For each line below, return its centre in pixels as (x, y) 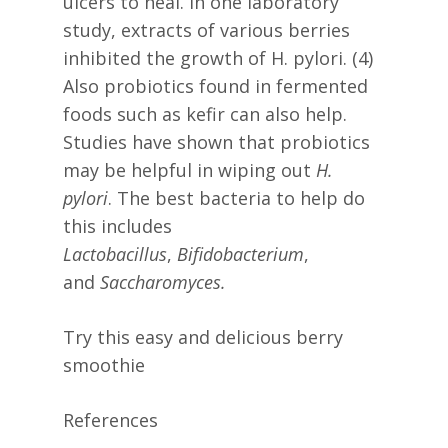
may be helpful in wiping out (189, 170)
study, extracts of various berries (206, 30)
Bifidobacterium (240, 254)
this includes (117, 226)
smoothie (103, 365)
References (110, 420)
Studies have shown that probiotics (216, 142)
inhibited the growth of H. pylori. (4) (217, 58)
